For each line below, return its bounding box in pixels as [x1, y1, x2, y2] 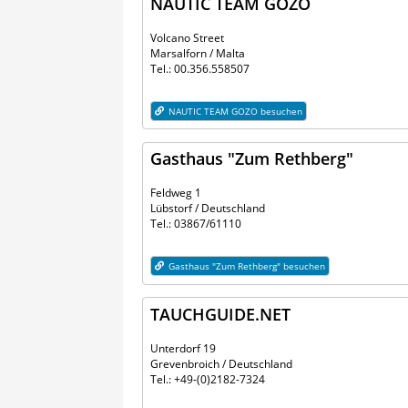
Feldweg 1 [150, 185, 202, 201]
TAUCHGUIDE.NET [150, 301, 291, 325]
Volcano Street [150, 29, 225, 46]
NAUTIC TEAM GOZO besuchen [168, 104, 302, 117]
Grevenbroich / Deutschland [150, 355, 293, 372]
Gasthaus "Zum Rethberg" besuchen [168, 260, 325, 273]
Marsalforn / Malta [150, 45, 246, 61]
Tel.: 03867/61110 [150, 216, 242, 232]
